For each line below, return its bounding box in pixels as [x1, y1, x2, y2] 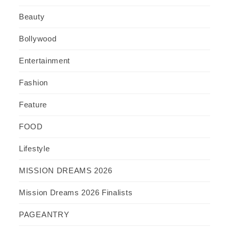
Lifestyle [19, 144, 50, 153]
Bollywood [19, 34, 57, 43]
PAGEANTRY [19, 210, 70, 219]
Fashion [19, 78, 48, 87]
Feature [19, 100, 47, 109]
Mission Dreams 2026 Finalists [19, 188, 133, 197]
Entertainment [19, 56, 71, 65]
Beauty [19, 12, 45, 21]
